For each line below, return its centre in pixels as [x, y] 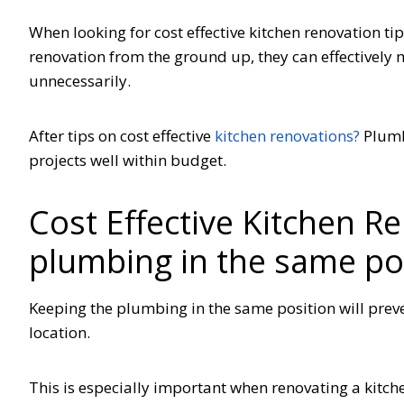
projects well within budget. [133, 160]
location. [65, 332]
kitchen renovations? [287, 135]
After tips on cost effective [122, 135]
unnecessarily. [85, 80]
